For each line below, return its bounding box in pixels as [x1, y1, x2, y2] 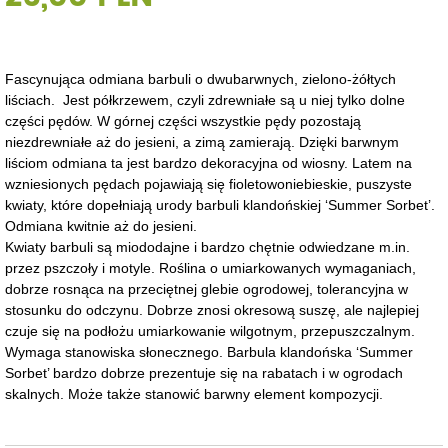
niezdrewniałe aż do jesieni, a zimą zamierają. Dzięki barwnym [5, 133, 399, 150]
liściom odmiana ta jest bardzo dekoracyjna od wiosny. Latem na [5, 154, 412, 171]
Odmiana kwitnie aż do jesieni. [5, 217, 197, 234]
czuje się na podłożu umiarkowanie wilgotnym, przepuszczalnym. [5, 322, 415, 339]
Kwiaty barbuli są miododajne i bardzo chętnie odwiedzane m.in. [5, 238, 410, 255]
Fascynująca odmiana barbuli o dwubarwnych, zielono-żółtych [5, 70, 396, 87]
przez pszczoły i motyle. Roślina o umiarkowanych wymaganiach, [5, 259, 416, 276]
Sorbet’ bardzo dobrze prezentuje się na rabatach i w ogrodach [5, 364, 403, 381]
